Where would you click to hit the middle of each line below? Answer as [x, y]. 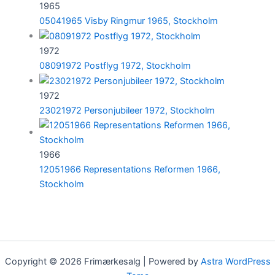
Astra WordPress [235, 261]
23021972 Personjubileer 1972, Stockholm [127, 110]
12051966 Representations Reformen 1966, [130, 169]
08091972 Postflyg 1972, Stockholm [115, 65]
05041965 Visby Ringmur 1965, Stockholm [128, 21]
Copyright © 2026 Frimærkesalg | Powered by [103, 261]
